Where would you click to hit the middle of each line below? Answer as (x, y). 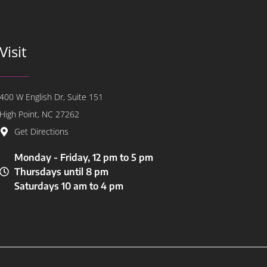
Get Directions (42, 132)
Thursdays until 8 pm (62, 172)
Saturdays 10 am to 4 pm (69, 186)
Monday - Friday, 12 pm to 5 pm (84, 158)
